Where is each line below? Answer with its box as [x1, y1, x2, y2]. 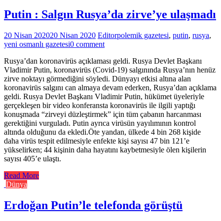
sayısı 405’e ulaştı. [4, 154, 61, 163]
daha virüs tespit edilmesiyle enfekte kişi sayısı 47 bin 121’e [4, 137, 189, 146]
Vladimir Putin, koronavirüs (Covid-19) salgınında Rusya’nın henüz [4, 66, 216, 74]
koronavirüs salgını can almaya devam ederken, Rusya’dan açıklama [4, 83, 217, 92]
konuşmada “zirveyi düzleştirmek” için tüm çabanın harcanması [4, 110, 201, 119]
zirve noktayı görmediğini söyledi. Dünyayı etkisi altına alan [4, 74, 191, 83]
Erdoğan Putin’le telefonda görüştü [4, 199, 183, 212]
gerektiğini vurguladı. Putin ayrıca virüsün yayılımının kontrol [4, 119, 196, 128]
